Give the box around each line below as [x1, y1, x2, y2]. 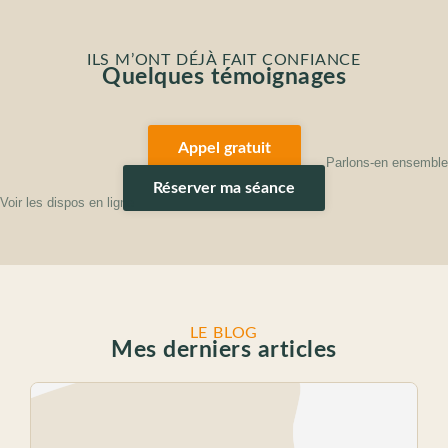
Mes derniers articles [111, 338, 337, 361]
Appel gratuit [177, 140, 271, 156]
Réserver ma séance [153, 180, 295, 196]
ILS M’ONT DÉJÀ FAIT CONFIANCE [86, 52, 362, 68]
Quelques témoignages [102, 65, 346, 88]
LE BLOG [189, 325, 259, 341]
